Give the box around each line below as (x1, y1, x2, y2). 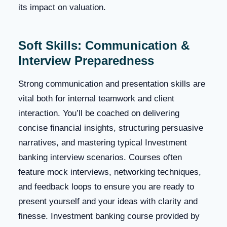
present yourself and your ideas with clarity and (18, 196, 198, 206)
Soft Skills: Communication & (18, 38, 190, 52)
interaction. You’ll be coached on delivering (18, 108, 179, 118)
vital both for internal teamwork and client (18, 93, 174, 103)
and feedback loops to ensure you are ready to (18, 181, 194, 192)
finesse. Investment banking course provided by (18, 211, 200, 221)
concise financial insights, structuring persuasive (18, 123, 203, 133)
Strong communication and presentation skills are (18, 79, 205, 89)
